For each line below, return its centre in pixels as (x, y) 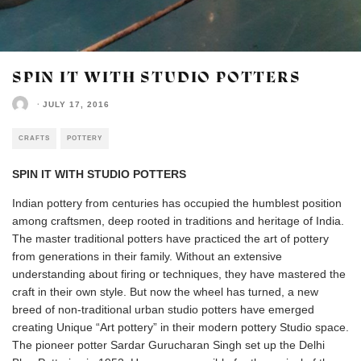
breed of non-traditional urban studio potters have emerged (163, 310)
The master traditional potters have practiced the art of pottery (170, 239)
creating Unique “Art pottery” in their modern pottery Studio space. (180, 328)
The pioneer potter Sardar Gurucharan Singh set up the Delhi (168, 345)
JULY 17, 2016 (76, 104)
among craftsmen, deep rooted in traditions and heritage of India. (178, 221)
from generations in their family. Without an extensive (147, 257)
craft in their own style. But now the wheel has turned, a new (165, 292)
